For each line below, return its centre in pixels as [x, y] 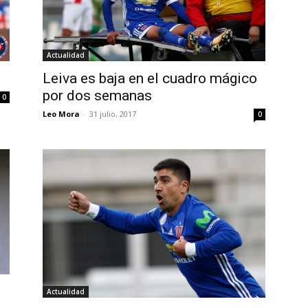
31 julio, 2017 [113, 114]
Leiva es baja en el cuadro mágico [150, 78]
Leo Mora [61, 114]
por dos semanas [97, 96]
